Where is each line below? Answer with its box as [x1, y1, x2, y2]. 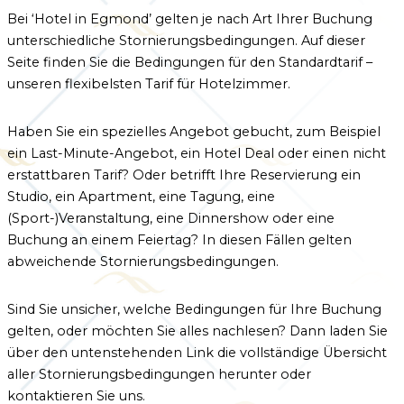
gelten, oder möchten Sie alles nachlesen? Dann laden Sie [7, 322, 388, 339]
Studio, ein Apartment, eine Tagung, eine [7, 188, 275, 205]
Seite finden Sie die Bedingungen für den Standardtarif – [7, 53, 372, 70]
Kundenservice [148, 72, 256, 90]
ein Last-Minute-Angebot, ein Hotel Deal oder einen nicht [7, 144, 386, 161]
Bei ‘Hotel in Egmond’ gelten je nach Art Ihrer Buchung [7, 10, 372, 27]
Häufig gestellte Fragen [115, 96, 289, 114]
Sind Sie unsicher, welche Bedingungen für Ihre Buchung [7, 300, 381, 317]
